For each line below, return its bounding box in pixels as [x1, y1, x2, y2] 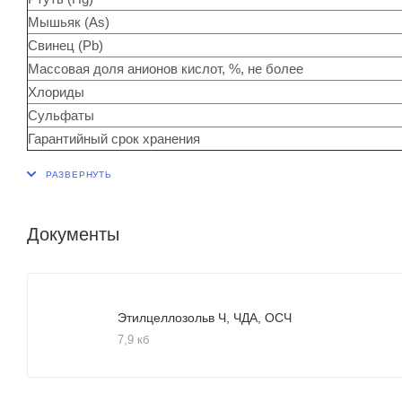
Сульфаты [28, 107, 94, 123]
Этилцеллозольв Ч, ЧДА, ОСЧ [118, 310, 292, 325]
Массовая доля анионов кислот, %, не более [28, 60, 303, 76]
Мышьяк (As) [28, 13, 109, 30]
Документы [27, 223, 119, 244]
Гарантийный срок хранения [28, 130, 200, 146]
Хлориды [28, 83, 84, 100]
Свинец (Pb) [28, 37, 103, 53]
